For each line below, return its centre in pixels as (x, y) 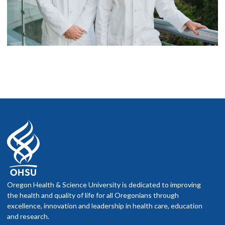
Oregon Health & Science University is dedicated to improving (104, 185)
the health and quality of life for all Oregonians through (93, 195)
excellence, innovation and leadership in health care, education (105, 206)
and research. (28, 216)
